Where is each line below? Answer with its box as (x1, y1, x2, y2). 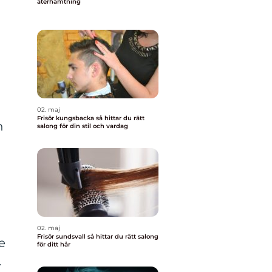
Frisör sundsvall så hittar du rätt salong (37, 233, 87, 240)
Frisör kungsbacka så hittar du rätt (37, 114, 96, 122)
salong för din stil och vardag (37, 122, 128, 130)
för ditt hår (37, 240, 70, 248)
